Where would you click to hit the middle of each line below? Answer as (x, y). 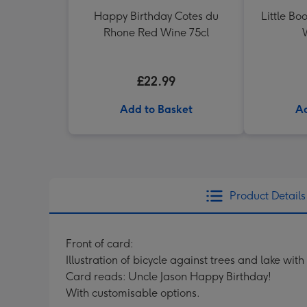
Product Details (267, 196)
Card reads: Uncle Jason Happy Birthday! (169, 277)
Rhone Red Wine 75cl (156, 33)
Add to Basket (156, 109)
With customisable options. (133, 293)
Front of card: (100, 244)
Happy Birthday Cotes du (156, 16)
